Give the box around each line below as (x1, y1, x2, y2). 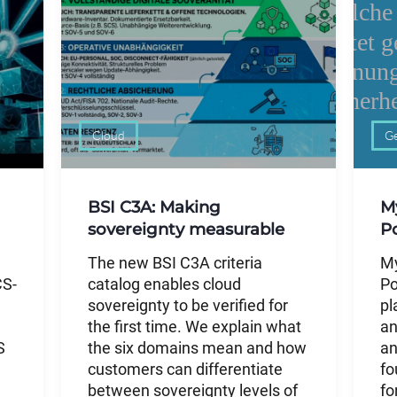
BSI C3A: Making (88, 196, 221, 217)
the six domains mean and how (88, 339, 307, 357)
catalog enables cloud (88, 275, 241, 293)
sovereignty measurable (88, 218, 284, 239)
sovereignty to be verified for (88, 296, 288, 315)
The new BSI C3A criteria (88, 253, 262, 272)
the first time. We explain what (88, 317, 301, 336)
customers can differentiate (88, 360, 283, 378)
